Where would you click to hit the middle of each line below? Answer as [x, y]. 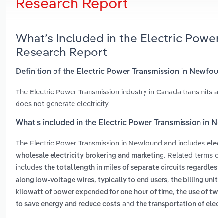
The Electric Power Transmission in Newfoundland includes [111, 143]
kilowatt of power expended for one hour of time [94, 192]
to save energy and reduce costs [68, 205]
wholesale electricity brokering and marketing [90, 156]
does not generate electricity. [63, 103]
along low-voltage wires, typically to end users [91, 180]
